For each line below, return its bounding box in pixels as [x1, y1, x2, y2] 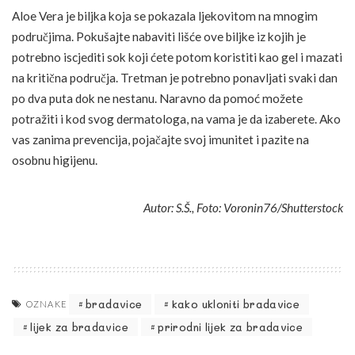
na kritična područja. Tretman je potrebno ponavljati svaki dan [12, 70, 338, 85]
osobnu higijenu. [12, 152, 97, 167]
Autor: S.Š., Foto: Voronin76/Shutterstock [143, 200, 343, 215]
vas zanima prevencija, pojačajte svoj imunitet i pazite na [12, 132, 309, 147]
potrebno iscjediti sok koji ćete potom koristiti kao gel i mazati [12, 49, 342, 64]
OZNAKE [26, 298, 67, 309]
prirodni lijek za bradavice [158, 319, 303, 334]
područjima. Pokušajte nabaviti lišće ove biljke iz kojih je [12, 29, 306, 44]
